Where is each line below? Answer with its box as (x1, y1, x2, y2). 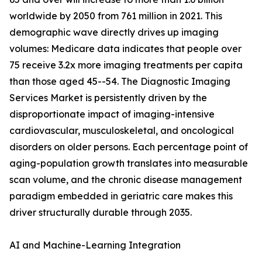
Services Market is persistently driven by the (9, 92, 207, 104)
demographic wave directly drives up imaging (9, 26, 219, 39)
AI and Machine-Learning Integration (9, 239, 181, 251)
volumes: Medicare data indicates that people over (9, 43, 242, 55)
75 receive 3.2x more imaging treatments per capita (9, 59, 243, 71)
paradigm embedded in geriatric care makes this (9, 190, 233, 202)
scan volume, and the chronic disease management (9, 174, 242, 186)
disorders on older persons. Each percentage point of (9, 141, 248, 153)
